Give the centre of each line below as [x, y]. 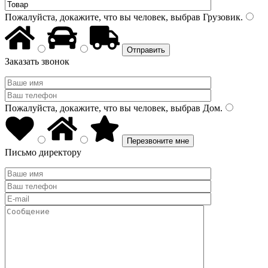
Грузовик [220, 17]
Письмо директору [43, 152]
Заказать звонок [37, 61]
